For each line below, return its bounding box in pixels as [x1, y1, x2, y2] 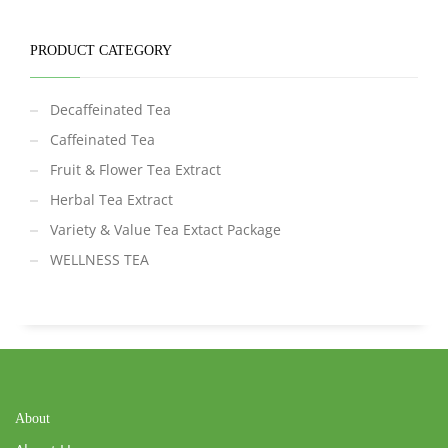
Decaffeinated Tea [50, 99, 171, 119]
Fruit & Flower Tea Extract [50, 159, 221, 179]
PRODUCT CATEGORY [30, 42, 172, 58]
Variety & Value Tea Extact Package [50, 219, 281, 239]
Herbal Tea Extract [50, 189, 173, 209]
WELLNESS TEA [50, 249, 149, 269]
